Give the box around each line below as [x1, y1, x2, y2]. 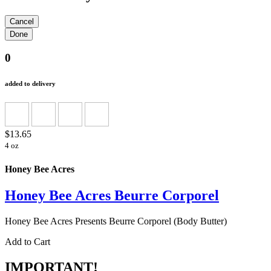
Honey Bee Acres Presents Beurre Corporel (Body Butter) [5, 215, 227, 226]
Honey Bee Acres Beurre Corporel [5, 187, 219, 203]
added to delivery [5, 80, 56, 88]
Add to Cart [5, 236, 50, 247]
